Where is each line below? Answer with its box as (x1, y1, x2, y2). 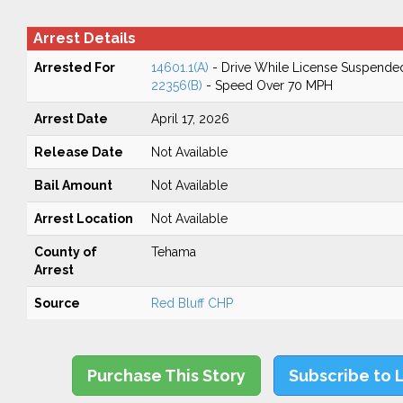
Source (33, 296, 80, 310)
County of (33, 245, 97, 259)
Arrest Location (33, 211, 133, 226)
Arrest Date (33, 112, 108, 126)
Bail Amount (33, 178, 112, 193)
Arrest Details (32, 30, 136, 47)
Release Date (33, 145, 123, 159)
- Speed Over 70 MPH (201, 78, 333, 93)
